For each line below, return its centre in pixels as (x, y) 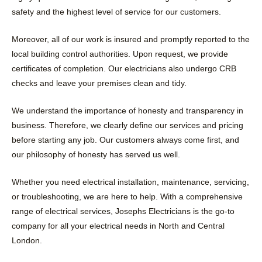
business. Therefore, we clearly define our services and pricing (127, 126)
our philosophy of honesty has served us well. (96, 155)
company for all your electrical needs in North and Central (118, 226)
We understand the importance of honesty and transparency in (127, 111)
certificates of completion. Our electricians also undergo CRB (124, 69)
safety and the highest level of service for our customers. (116, 12)
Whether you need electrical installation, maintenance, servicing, (130, 182)
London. (27, 240)
